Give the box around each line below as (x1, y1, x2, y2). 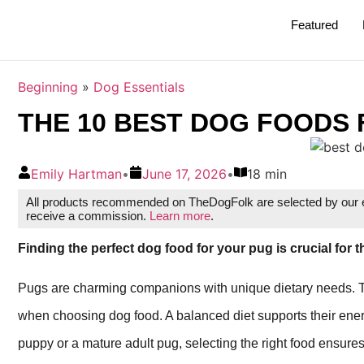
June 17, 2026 (142, 166, 227, 183)
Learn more (149, 209, 210, 223)
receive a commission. (26, 209, 149, 223)
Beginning (18, 79, 78, 95)
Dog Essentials (93, 79, 184, 95)
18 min (247, 166, 287, 183)
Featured (290, 17, 338, 32)
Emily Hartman (31, 166, 122, 183)
